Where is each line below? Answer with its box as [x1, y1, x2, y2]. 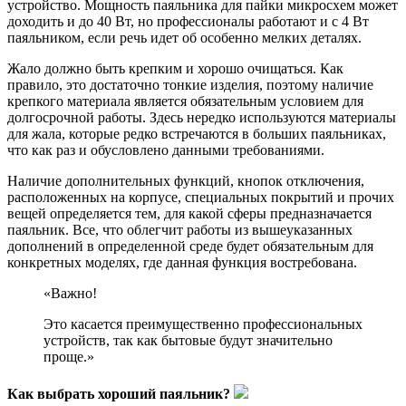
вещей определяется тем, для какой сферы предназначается [7, 205, 372, 221]
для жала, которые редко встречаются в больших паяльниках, [7, 125, 386, 141]
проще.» [43, 348, 94, 364]
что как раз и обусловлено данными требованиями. [7, 141, 324, 158]
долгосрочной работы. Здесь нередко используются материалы [7, 109, 396, 125]
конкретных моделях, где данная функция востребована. [7, 254, 357, 270]
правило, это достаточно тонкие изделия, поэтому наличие [7, 76, 373, 92]
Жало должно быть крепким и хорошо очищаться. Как [7, 60, 343, 76]
